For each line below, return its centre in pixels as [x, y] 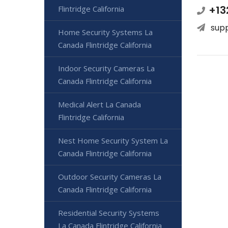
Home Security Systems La [105, 32]
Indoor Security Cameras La [106, 68]
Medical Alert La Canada [99, 105]
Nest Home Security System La [113, 141]
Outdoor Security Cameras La [110, 177]
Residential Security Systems [109, 213]
